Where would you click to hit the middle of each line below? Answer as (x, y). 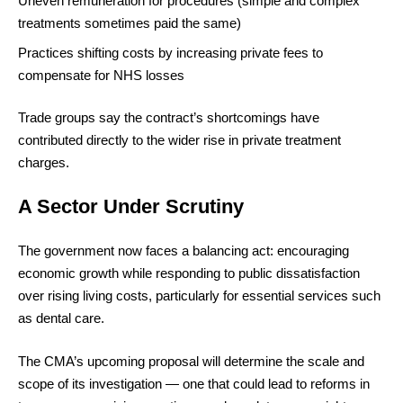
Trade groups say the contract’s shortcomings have (169, 117)
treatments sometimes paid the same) (130, 23)
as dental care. (61, 318)
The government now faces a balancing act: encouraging (184, 251)
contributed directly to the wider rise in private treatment (179, 140)
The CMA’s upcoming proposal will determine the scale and (191, 361)
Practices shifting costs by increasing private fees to (170, 52)
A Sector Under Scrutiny (131, 206)
